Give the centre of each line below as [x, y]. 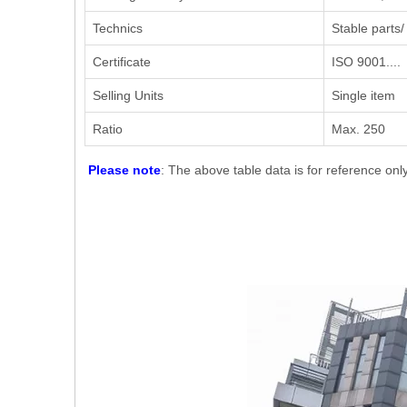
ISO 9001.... [366, 62]
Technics [118, 28]
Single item [363, 95]
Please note [123, 170]
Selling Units [128, 95]
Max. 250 [358, 129]
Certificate [122, 62]
